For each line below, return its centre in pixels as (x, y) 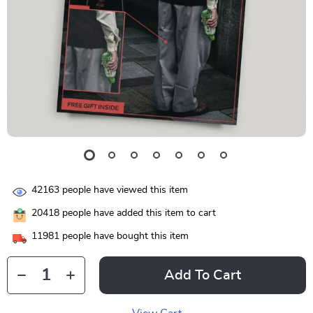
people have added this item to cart (138, 213)
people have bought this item (124, 236)
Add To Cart (203, 275)
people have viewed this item (124, 190)
